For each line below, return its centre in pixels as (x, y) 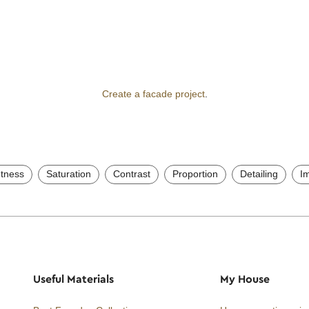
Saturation (69, 173)
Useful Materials (74, 278)
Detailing (259, 173)
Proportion (195, 173)
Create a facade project (153, 93)
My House (245, 278)
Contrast (132, 173)
